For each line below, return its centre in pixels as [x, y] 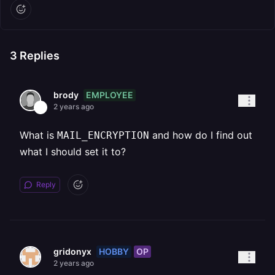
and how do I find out [201, 135]
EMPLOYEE [110, 95]
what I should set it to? [73, 152]
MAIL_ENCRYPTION [103, 135]
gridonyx [72, 251]
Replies [38, 56]
